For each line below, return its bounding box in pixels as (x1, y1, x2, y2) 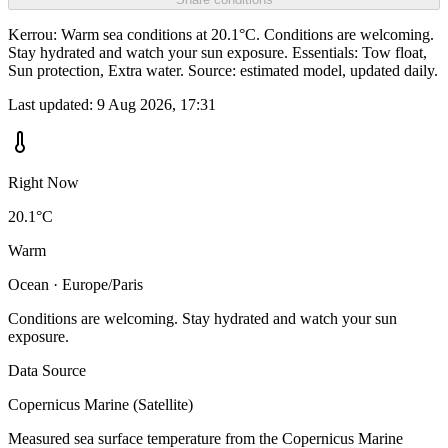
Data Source (8, 362, 86, 380)
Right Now (8, 174, 79, 192)
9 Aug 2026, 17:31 (97, 96, 216, 114)
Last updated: (8, 96, 97, 114)
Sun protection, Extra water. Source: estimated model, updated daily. (8, 62, 438, 80)
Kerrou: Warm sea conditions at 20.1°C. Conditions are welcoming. (8, 26, 434, 44)
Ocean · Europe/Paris (8, 276, 143, 294)
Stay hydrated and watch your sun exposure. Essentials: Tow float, (8, 44, 427, 62)
